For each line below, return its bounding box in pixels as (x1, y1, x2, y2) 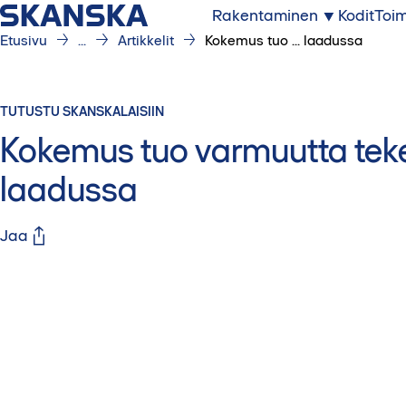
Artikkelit (117, 32, 174, 49)
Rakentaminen (212, 5, 319, 25)
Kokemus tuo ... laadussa (204, 32, 362, 49)
